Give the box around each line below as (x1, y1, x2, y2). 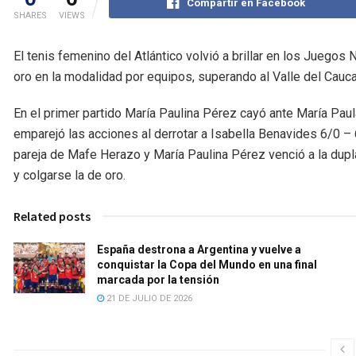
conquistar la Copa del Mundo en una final (97, 258, 317, 272)
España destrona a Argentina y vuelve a (97, 243, 301, 257)
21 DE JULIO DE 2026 (104, 293, 192, 304)
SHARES (14, 10, 47, 21)
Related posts (14, 208, 91, 225)
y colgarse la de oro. (14, 168, 126, 184)
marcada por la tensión (97, 273, 219, 287)
